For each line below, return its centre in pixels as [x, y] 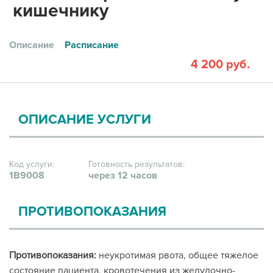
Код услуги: [32, 164]
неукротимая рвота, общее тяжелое [177, 255]
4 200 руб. [220, 65]
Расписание [92, 45]
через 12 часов [123, 175]
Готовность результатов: [136, 164]
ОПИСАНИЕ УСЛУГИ [85, 120]
